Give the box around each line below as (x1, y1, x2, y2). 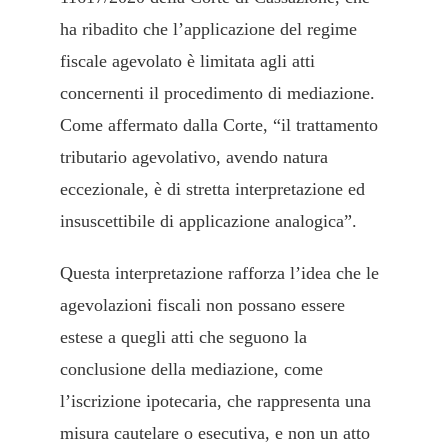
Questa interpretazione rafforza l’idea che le (60, 263, 379, 284)
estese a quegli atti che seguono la (60, 327, 307, 348)
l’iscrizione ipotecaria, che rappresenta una (60, 391, 371, 412)
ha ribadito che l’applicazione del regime (60, 19, 357, 40)
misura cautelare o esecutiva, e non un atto (60, 423, 370, 444)
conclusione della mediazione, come (60, 359, 323, 380)
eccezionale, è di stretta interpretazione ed (60, 179, 365, 200)
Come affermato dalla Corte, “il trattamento (60, 115, 378, 136)
